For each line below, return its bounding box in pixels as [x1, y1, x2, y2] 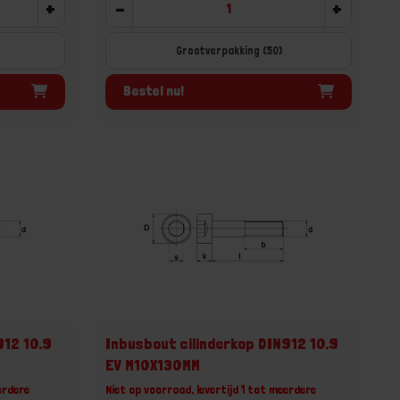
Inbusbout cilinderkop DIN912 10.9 [105, 333, 339, 353]
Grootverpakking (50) [175, 43, 282, 57]
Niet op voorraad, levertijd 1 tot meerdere [105, 381, 317, 396]
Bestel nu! [123, 82, 185, 99]
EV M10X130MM [105, 354, 201, 374]
